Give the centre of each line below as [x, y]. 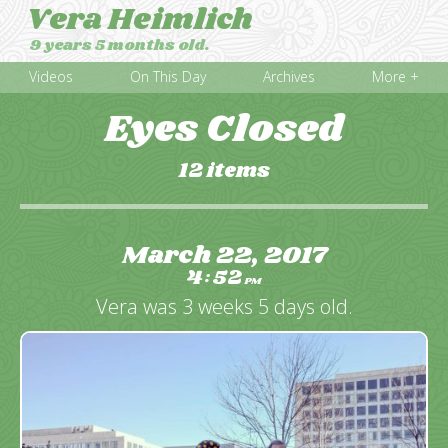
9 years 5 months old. [120, 45]
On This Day [167, 77]
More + [396, 77]
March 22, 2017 [224, 255]
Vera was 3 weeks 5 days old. [224, 307]
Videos [50, 77]
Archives [289, 77]
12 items [224, 171]
